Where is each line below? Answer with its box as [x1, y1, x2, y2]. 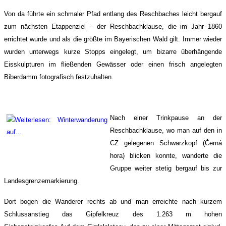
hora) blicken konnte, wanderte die [110, 152, 222, 160]
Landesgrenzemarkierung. [4, 177, 79, 185]
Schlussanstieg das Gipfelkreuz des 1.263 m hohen [4, 210, 222, 218]
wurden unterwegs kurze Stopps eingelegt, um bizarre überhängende [4, 48, 222, 56]
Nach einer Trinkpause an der [110, 114, 222, 122]
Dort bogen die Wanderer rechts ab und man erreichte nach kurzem [4, 198, 222, 206]
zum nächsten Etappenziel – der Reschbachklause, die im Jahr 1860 [4, 23, 222, 31]
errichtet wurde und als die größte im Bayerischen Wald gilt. [4, 35, 183, 43]
